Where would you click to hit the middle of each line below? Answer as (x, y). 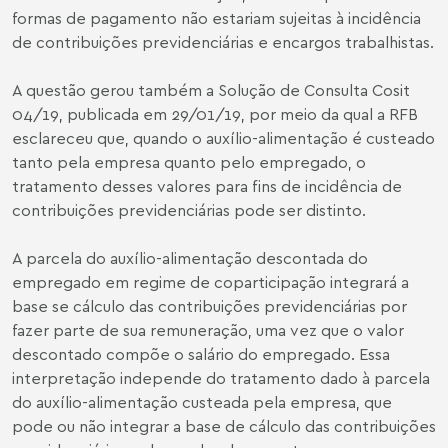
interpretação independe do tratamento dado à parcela (221, 377)
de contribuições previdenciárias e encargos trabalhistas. (223, 41)
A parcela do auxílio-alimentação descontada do (190, 257)
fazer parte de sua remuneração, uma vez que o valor (208, 329)
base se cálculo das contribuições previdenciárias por (209, 305)
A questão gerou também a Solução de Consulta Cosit (211, 89)
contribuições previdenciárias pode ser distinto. (189, 209)
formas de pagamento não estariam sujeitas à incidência (216, 17)
